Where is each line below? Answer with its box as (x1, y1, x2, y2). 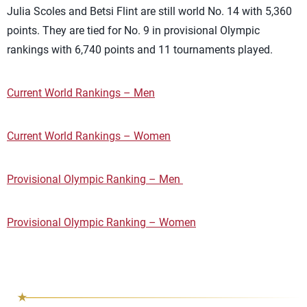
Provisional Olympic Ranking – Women (7, 216, 196, 229)
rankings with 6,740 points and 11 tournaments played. (7, 43, 273, 56)
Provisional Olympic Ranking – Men (7, 173, 183, 186)
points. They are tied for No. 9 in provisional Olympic (7, 24, 260, 37)
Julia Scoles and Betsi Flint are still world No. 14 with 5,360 (7, 5, 292, 18)
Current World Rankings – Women (7, 130, 171, 143)
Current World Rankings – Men (7, 86, 155, 99)
